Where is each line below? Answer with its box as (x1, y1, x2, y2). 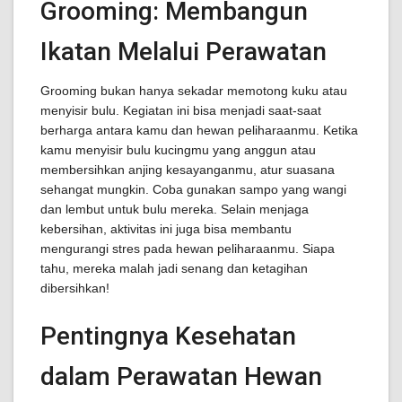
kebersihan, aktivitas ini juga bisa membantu (40, 222, 292, 236)
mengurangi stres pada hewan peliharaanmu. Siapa (40, 241, 335, 256)
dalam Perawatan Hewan (40, 362, 322, 391)
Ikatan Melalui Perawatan (40, 37, 327, 66)
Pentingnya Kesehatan (40, 321, 296, 351)
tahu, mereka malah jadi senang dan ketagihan (40, 261, 308, 275)
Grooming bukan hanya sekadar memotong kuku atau (40, 83, 347, 98)
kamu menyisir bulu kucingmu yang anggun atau (40, 143, 316, 157)
